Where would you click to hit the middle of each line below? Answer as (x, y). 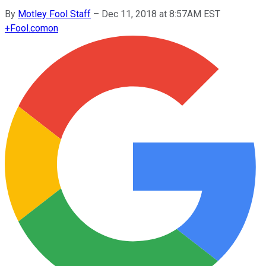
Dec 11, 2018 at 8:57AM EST (161, 14)
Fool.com (29, 28)
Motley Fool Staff (54, 14)
